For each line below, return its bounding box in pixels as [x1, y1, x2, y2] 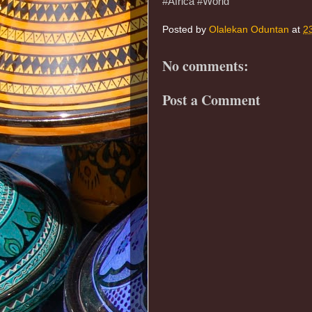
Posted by [162, 24, 209, 36]
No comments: [162, 55, 249, 76]
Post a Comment [162, 90, 260, 111]
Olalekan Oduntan [209, 24, 289, 36]
